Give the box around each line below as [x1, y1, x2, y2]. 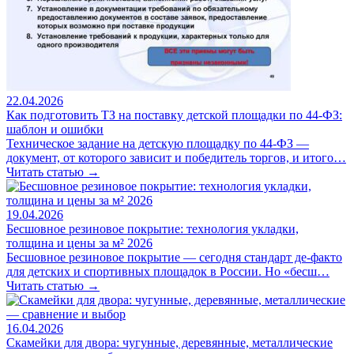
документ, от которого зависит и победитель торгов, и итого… [6, 150, 346, 164]
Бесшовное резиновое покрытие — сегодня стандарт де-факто [6, 250, 342, 264]
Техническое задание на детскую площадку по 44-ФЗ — [6, 136, 309, 150]
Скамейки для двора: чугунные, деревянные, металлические [6, 335, 333, 349]
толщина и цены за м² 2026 [6, 235, 153, 250]
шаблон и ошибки [6, 122, 104, 136]
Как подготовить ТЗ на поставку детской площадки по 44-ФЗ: [6, 107, 342, 122]
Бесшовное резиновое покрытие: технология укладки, [6, 221, 299, 235]
